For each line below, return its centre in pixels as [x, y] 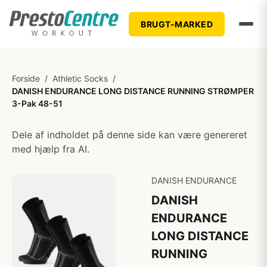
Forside [26, 78]
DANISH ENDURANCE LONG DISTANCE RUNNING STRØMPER [133, 91]
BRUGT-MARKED [177, 24]
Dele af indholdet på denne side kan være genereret [130, 135]
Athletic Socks [80, 78]
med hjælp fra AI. [51, 149]
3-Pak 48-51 [37, 103]
